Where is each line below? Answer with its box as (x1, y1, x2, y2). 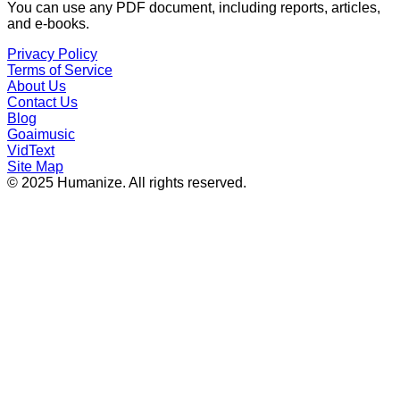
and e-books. (7, 16, 89, 32)
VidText (7, 143, 54, 159)
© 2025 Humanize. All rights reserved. (7, 175, 246, 191)
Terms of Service (7, 62, 112, 79)
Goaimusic (7, 127, 75, 143)
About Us (7, 79, 66, 95)
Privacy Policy (7, 46, 97, 62)
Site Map (7, 159, 63, 175)
